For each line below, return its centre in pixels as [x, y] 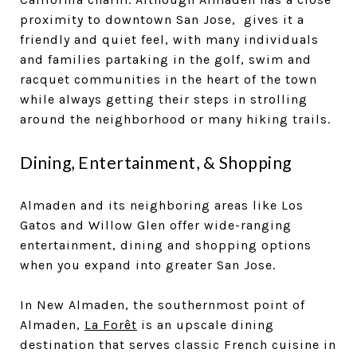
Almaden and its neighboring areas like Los [162, 206]
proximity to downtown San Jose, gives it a [162, 20]
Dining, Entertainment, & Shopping [156, 163]
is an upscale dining [206, 325]
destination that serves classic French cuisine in [178, 345]
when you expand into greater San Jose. [150, 265]
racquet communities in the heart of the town [169, 80]
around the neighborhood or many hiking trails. [177, 120]
